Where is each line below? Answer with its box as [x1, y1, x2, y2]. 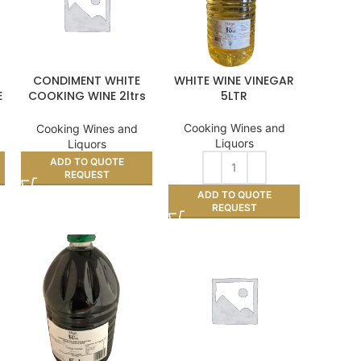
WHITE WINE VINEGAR [174, 72, 295, 89]
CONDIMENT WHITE [33, 72, 141, 89]
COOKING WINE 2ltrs [27, 87, 146, 104]
